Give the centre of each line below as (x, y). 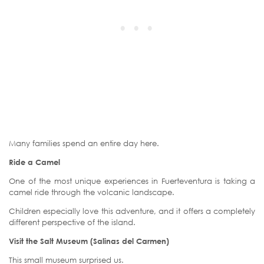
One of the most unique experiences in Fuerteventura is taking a (132, 181)
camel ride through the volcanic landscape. (92, 192)
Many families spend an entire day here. (84, 143)
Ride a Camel (34, 162)
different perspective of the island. (72, 222)
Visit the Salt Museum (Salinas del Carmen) (89, 241)
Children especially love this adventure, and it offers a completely (132, 211)
